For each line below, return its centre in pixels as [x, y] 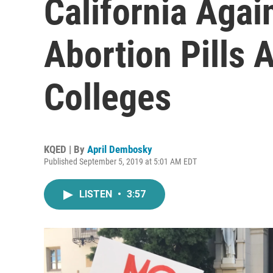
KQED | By [66, 149]
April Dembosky [120, 149]
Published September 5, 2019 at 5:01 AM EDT [120, 161]
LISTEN [97, 194]
